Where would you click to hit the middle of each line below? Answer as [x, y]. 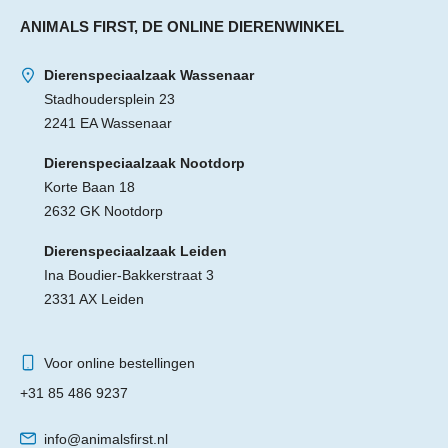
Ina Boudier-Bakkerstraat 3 [128, 275]
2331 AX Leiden [93, 299]
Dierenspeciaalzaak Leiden [135, 251]
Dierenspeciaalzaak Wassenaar [148, 75]
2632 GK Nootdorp [103, 211]
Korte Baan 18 [89, 187]
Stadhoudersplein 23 [109, 99]
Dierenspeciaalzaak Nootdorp [144, 163]
